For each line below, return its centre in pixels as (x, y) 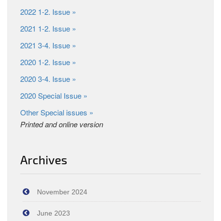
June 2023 (54, 213)
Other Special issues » (57, 112)
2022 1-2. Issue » (48, 12)
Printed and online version (62, 124)
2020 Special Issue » (54, 95)
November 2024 (62, 192)
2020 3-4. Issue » (48, 79)
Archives (44, 160)
